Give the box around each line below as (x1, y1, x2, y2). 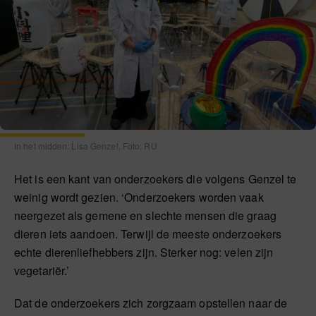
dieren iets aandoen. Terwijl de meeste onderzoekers (14, 226, 282, 243)
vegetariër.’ (14, 262, 70, 279)
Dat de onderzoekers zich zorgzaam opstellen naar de (14, 295, 288, 312)
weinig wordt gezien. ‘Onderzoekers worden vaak (14, 189, 264, 206)
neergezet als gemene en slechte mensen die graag (14, 207, 276, 224)
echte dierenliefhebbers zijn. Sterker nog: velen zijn (14, 244, 274, 261)
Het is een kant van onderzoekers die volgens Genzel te (14, 171, 297, 188)
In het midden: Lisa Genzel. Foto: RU (14, 140, 157, 152)
